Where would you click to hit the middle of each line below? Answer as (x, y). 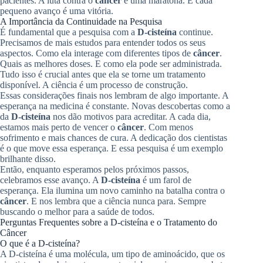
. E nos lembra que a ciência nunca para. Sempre (116, 201)
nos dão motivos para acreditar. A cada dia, (131, 116)
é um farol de (166, 180)
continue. (195, 32)
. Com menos (168, 127)
